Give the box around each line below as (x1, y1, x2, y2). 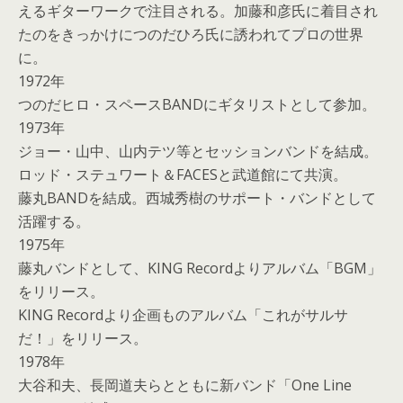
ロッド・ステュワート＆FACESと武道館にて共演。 (18, 165, 347, 184)
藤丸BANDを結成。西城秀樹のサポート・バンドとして (18, 188, 376, 208)
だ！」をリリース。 (18, 328, 148, 348)
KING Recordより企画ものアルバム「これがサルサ (18, 305, 348, 325)
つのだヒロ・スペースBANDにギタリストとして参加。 (18, 94, 376, 114)
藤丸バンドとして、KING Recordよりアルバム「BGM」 (18, 258, 381, 278)
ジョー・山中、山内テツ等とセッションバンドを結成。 (18, 141, 378, 161)
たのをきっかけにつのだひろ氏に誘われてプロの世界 (18, 24, 363, 44)
